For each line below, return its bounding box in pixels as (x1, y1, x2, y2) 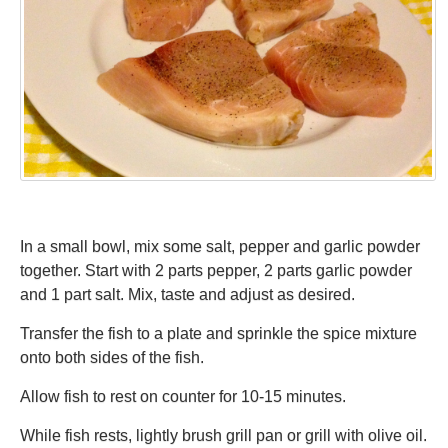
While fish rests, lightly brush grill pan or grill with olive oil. (20, 427, 427, 445)
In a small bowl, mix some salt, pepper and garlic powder (20, 238, 420, 256)
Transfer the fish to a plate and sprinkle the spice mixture (20, 325, 417, 343)
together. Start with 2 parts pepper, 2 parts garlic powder (20, 262, 412, 280)
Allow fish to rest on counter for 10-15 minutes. (20, 388, 346, 406)
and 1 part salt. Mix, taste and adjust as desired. (20, 286, 355, 304)
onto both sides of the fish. (20, 349, 204, 367)
